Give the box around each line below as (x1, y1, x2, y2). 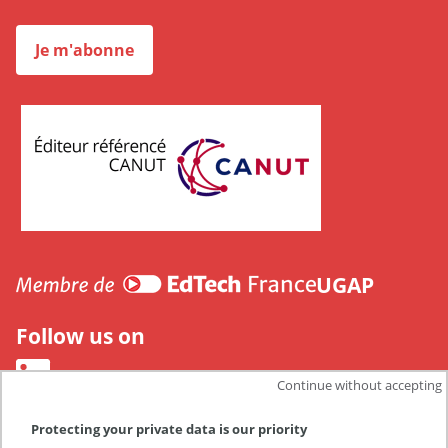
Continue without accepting (277, 375, 443, 394)
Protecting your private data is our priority (31, 419, 308, 438)
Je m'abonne (35, 38, 135, 61)
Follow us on (16, 321, 145, 351)
